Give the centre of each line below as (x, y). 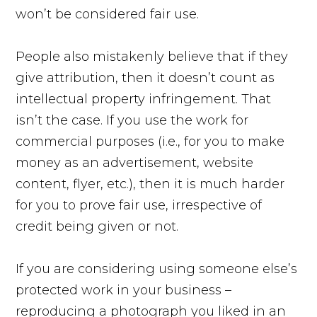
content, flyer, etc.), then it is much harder (150, 184)
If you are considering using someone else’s (157, 269)
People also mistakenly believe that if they (152, 56)
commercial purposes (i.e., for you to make (150, 141)
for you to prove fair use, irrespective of (139, 205)
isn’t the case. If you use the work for (132, 120)
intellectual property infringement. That (144, 99)
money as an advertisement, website (135, 162)
